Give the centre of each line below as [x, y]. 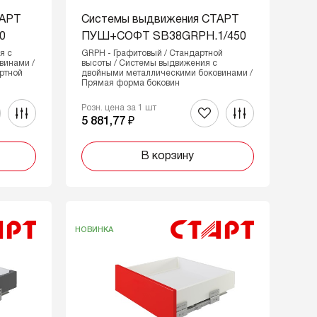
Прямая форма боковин [130, 83]
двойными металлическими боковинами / [167, 73]
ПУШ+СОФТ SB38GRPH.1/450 [163, 37]
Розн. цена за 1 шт [119, 108]
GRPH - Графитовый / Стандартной [152, 53]
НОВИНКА [94, 230]
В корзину [168, 156]
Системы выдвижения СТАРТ [160, 20]
